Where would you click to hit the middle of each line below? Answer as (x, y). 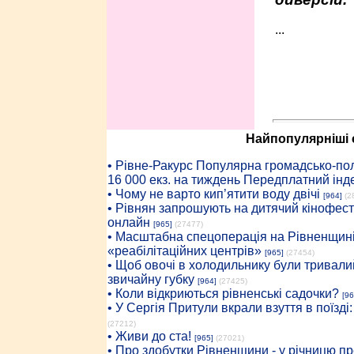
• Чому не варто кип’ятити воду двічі (213, 194)
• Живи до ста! (149, 336)
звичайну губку (151, 279)
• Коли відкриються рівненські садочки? (223, 294)
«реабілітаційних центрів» (184, 251)
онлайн (128, 222)
